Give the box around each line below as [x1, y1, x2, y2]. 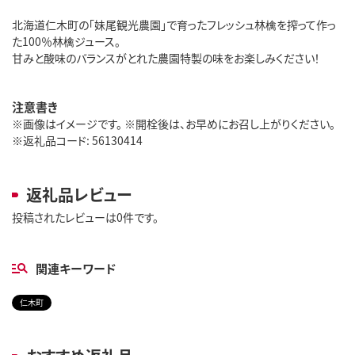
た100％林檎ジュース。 [12, 32, 120, 49]
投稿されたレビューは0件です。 [12, 208, 158, 225]
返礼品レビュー [26, 182, 132, 206]
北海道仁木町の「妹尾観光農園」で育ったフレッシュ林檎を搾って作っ [12, 16, 336, 32]
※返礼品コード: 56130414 [12, 132, 143, 148]
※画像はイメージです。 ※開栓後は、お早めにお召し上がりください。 [12, 115, 335, 132]
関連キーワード [36, 259, 116, 277]
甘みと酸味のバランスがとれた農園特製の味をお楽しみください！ [12, 49, 320, 66]
